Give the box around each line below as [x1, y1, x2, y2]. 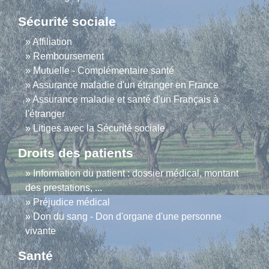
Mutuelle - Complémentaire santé [33, 65, 174, 76]
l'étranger [25, 109, 65, 119]
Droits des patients [18, 146, 133, 160]
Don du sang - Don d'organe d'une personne [33, 211, 222, 222]
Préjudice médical [33, 197, 110, 208]
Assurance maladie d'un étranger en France [32, 80, 219, 91]
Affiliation [32, 37, 72, 47]
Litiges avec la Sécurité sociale [33, 123, 165, 134]
